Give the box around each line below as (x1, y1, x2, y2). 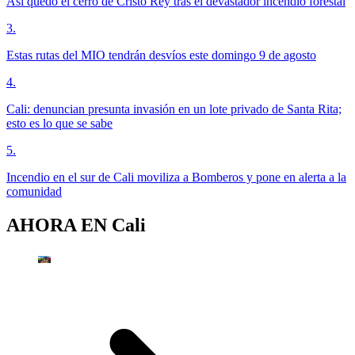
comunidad (6, 184, 62, 198)
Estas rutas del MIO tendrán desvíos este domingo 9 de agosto (6, 48, 316, 62)
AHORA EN (6, 214, 112, 235)
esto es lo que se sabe (6, 116, 113, 130)
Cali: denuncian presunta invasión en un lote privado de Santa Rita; (6, 101, 342, 116)
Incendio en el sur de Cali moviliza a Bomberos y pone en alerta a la (6, 170, 346, 184)
